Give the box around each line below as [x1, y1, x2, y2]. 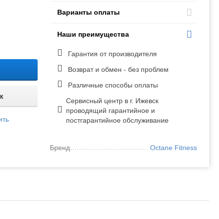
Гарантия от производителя [66, 50, 157, 58]
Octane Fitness [150, 144, 197, 152]
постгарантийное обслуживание [66, 116, 169, 124]
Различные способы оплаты [66, 81, 158, 89]
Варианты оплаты [57, 8, 120, 16]
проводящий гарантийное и [66, 107, 155, 114]
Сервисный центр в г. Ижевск [66, 97, 159, 105]
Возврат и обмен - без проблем [66, 66, 169, 73]
